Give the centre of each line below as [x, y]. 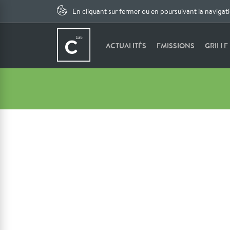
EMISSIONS [176, 46]
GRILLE [217, 46]
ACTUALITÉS [126, 46]
